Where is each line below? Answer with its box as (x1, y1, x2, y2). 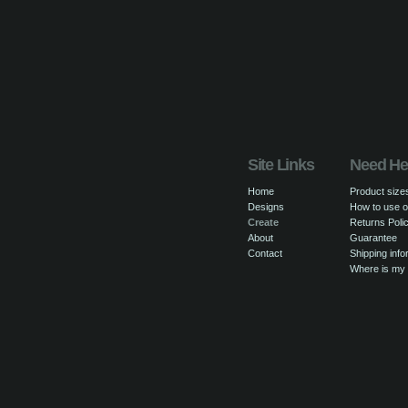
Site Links (248, 156, 314, 174)
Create (248, 217, 279, 228)
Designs (248, 201, 284, 212)
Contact (248, 248, 282, 259)
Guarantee (350, 232, 398, 243)
